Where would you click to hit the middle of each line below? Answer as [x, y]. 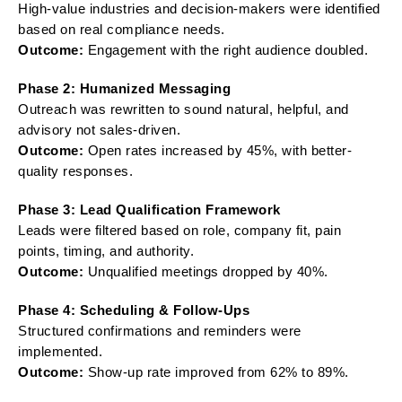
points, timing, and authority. [106, 250]
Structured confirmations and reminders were [160, 330]
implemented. [60, 351]
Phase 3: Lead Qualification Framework [149, 209]
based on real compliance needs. [122, 29]
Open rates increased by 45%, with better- [218, 150]
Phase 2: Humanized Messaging [124, 88]
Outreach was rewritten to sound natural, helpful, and [184, 109]
